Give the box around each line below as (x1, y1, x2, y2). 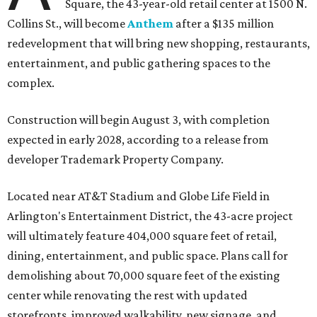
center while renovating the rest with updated (7, 288, 248, 303)
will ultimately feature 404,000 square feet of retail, (7, 229, 277, 243)
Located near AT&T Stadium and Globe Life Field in (7, 189, 270, 204)
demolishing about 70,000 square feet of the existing (7, 268, 280, 283)
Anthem (127, 16, 173, 31)
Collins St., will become (7, 16, 127, 31)
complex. (7, 76, 54, 91)
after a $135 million (175, 16, 274, 31)
